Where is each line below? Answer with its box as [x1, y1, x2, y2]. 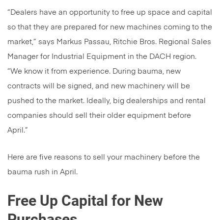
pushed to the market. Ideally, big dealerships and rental [7, 97, 206, 105]
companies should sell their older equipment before [7, 112, 191, 120]
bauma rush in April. [7, 168, 78, 176]
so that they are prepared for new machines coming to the [7, 24, 212, 31]
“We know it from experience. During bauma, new [7, 68, 181, 76]
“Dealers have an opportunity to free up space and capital [7, 9, 212, 17]
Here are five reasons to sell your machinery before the [7, 154, 200, 162]
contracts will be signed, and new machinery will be [7, 82, 190, 90]
